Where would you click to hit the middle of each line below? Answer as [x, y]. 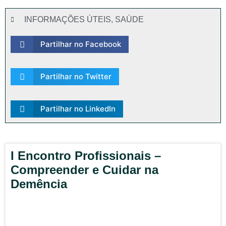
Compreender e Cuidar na [84, 170]
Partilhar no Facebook [80, 44]
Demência [39, 184]
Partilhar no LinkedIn [78, 109]
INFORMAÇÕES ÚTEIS [68, 19]
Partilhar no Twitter [76, 76]
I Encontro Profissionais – [86, 156]
